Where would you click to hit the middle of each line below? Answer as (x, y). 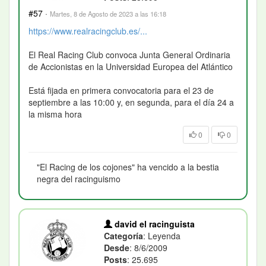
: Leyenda (162, 235)
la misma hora (55, 114)
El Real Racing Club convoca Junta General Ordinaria (129, 54)
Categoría (124, 235)
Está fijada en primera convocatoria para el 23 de (121, 90)
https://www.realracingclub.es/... (88, 31)
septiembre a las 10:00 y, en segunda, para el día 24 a (131, 102)
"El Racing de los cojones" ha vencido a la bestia (128, 167)
